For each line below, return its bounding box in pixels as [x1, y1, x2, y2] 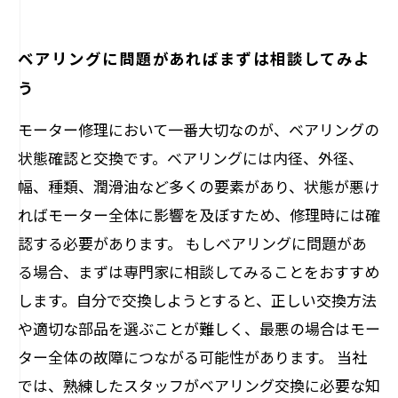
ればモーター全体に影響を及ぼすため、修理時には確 [18, 203, 380, 226]
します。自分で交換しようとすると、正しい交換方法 [18, 289, 377, 311]
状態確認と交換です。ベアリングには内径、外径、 [18, 147, 363, 169]
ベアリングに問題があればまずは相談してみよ [18, 46, 370, 69]
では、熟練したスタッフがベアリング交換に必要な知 [18, 374, 380, 396]
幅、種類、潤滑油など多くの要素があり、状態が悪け [18, 175, 379, 197]
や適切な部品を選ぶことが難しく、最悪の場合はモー [18, 317, 380, 339]
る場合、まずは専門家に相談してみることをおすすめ [18, 260, 379, 283]
